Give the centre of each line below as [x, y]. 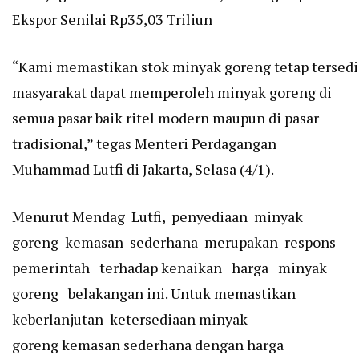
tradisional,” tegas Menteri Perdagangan [144, 143]
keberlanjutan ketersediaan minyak [131, 319]
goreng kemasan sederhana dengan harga [148, 345]
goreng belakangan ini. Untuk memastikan [154, 293]
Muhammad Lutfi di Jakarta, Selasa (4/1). [143, 169]
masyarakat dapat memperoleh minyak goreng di [172, 92]
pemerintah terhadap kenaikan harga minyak [173, 268]
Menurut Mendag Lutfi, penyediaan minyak [159, 216]
